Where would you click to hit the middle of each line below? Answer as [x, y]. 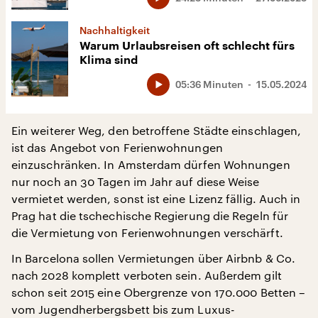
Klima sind [109, 60]
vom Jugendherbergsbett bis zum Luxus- [123, 309]
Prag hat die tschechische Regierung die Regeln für [150, 216]
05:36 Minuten [209, 84]
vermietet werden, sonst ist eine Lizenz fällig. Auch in [156, 199]
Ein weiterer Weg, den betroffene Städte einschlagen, [157, 131]
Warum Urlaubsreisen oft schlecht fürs [187, 46]
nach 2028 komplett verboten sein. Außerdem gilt [147, 275]
